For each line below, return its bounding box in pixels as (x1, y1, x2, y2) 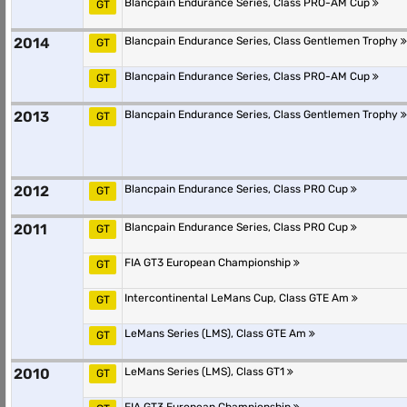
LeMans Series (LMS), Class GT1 (124, 365, 287, 378)
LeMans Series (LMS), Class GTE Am (124, 327, 309, 340)
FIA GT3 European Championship (124, 256, 293, 269)
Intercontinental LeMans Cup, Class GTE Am (124, 292, 352, 304)
